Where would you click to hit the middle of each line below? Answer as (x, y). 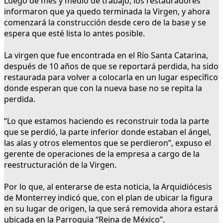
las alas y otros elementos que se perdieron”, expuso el (108, 143)
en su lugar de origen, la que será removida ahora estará (111, 209)
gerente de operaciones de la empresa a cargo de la (102, 154)
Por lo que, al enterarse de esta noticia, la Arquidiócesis (108, 187)
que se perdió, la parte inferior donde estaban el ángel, (108, 132)
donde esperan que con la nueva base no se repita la (103, 88)
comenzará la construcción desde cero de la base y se (105, 23)
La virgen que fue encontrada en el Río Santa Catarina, (106, 56)
